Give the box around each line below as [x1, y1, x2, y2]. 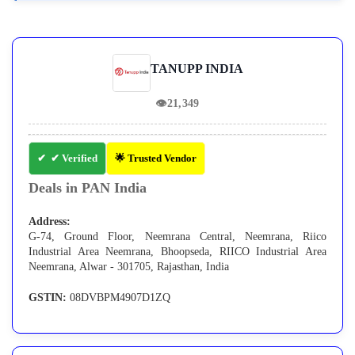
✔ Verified [51, 152, 97, 165]
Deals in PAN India [29, 180, 147, 197]
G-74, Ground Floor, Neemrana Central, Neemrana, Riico [29, 231, 326, 243]
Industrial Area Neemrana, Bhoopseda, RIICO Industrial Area [29, 246, 326, 258]
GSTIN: [29, 292, 67, 304]
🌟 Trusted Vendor [115, 152, 197, 165]
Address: [29, 216, 71, 228]
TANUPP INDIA [150, 62, 243, 76]
